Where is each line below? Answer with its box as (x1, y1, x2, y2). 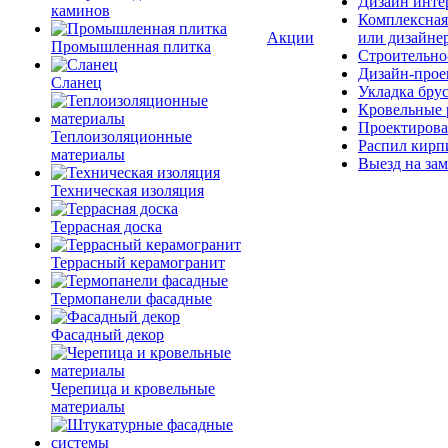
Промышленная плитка (51, 38, 211, 55)
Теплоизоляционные (51, 128, 192, 145)
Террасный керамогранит (51, 254, 225, 271)
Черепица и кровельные (51, 380, 215, 397)
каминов (51, 2, 110, 19)
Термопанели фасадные (51, 290, 212, 307)
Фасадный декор (51, 326, 164, 343)
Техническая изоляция (51, 182, 204, 199)
